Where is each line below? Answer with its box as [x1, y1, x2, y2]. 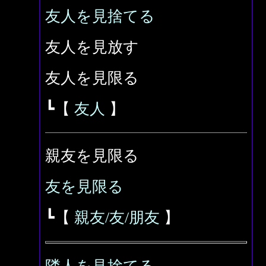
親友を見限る [45, 147, 139, 164]
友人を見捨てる [45, 8, 155, 25]
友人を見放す [45, 39, 139, 56]
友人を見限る [45, 69, 139, 87]
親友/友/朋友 [74, 209, 160, 226]
